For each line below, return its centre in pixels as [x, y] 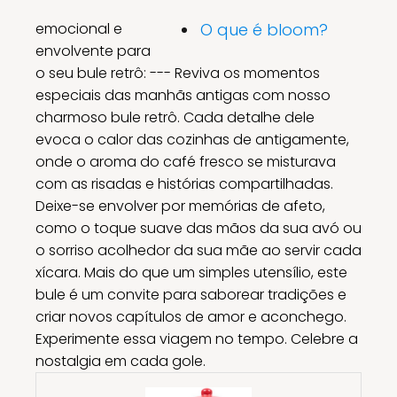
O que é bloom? [266, 29]
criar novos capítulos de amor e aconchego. [191, 316]
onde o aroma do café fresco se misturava [186, 161]
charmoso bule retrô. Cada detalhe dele [175, 117]
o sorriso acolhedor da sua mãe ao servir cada [198, 250]
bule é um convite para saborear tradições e [191, 294]
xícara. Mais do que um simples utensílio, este [191, 272]
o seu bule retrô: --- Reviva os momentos [178, 73]
